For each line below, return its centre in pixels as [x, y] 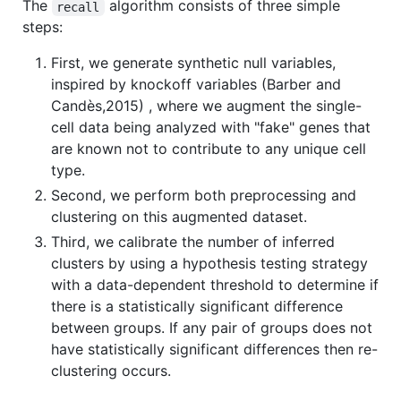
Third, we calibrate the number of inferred [193, 242]
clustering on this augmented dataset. [179, 217]
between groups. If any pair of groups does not [212, 328]
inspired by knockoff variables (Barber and [196, 85]
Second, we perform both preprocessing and [204, 196]
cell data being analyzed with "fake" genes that [211, 128]
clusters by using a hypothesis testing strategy [209, 264]
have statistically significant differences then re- [214, 350]
